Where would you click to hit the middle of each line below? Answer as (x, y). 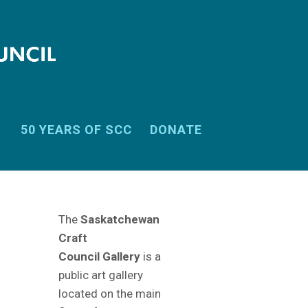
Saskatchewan (120, 219)
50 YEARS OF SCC (76, 130)
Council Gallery (99, 256)
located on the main (109, 294)
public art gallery (100, 275)
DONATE (176, 130)
